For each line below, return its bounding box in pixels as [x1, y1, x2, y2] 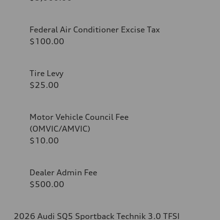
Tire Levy [29, 68, 63, 78]
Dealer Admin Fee [29, 167, 97, 177]
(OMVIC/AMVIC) [29, 123, 90, 134]
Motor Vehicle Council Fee [29, 111, 129, 122]
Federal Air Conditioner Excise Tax [29, 24, 160, 34]
